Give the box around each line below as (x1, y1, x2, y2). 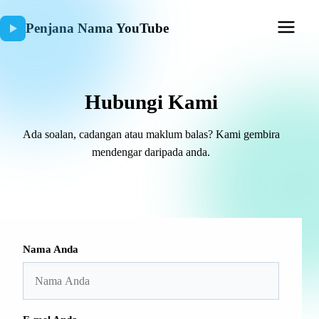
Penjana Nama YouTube (26, 20, 169, 36)
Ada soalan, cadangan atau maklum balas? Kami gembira (22, 128, 280, 140)
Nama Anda (23, 243, 78, 255)
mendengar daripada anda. (92, 146, 210, 158)
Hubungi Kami (84, 90, 218, 113)
